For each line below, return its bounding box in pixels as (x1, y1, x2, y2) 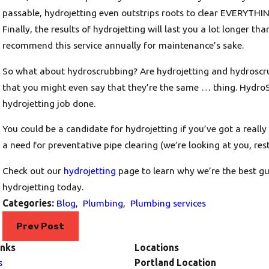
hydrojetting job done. (2, 97, 95, 109)
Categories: (2, 197, 56, 208)
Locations (134, 242, 179, 253)
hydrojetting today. (2, 181, 83, 192)
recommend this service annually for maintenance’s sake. (2, 40, 244, 51)
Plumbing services (130, 197, 206, 208)
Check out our (2, 165, 64, 176)
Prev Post (16, 220, 65, 232)
